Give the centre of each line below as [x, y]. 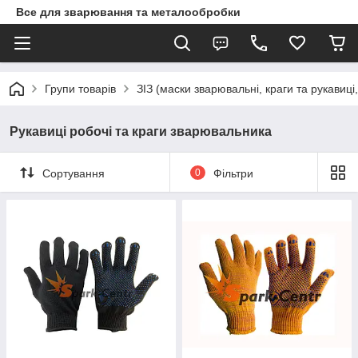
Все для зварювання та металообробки [128, 12]
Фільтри [233, 173]
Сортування [74, 173]
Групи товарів [80, 89]
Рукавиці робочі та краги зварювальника [141, 131]
